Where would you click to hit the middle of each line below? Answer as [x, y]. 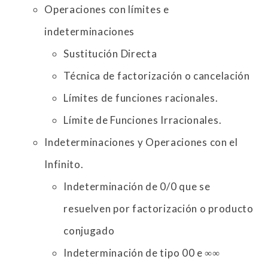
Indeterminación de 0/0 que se [137, 187]
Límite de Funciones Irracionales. [143, 120]
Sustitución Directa [110, 54]
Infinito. [64, 165]
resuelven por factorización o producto [159, 209]
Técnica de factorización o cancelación [157, 76]
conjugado [89, 231]
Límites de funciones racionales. [141, 98]
